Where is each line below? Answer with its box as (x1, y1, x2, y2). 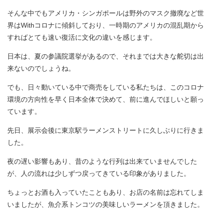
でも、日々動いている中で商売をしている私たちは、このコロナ (7, 83, 204, 91)
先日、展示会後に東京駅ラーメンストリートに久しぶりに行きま (7, 126, 204, 134)
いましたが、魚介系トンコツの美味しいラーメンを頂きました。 (7, 201, 204, 208)
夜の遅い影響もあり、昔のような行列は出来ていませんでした (7, 157, 197, 165)
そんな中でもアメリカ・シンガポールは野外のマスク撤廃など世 (7, 9, 204, 17)
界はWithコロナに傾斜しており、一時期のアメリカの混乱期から (7, 21, 204, 29)
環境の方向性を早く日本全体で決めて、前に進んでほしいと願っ (7, 95, 204, 103)
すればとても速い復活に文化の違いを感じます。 (7, 33, 156, 41)
